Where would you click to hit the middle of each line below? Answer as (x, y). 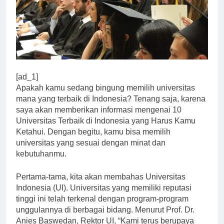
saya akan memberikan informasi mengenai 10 (99, 118)
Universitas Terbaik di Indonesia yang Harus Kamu (106, 129)
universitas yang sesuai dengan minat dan (91, 151)
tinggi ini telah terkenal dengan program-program (102, 207)
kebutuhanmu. (41, 162)
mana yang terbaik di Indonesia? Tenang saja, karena (111, 107)
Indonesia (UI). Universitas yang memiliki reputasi (104, 196)
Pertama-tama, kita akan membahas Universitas (101, 185)
